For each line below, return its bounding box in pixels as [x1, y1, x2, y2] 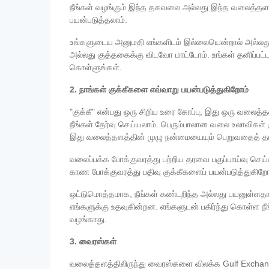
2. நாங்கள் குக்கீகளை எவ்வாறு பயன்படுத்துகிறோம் [70, 85, 249, 94]
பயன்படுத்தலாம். [70, 15, 127, 25]
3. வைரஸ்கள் [70, 237, 116, 246]
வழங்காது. [70, 214, 107, 224]
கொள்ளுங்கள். [70, 62, 122, 72]
